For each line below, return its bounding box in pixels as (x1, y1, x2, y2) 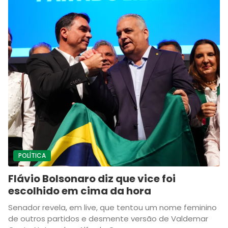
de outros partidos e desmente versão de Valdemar (8, 213, 208, 224)
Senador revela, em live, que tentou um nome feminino (8, 202, 217, 213)
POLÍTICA (18, 151, 46, 160)
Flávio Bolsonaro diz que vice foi (8, 172, 176, 186)
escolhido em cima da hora (8, 184, 151, 198)
